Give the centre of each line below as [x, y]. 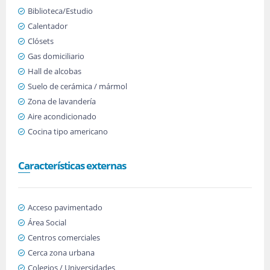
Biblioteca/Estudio [60, 11]
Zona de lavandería [62, 101]
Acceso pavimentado [65, 207]
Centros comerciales [64, 237]
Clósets [41, 41]
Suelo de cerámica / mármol [77, 86]
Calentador [48, 26]
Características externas [72, 165]
